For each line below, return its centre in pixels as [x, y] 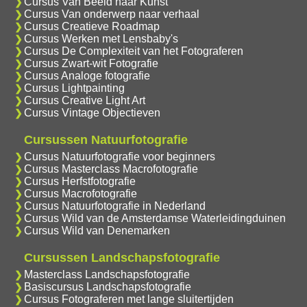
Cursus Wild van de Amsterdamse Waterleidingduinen [155, 219]
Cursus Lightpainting [74, 88]
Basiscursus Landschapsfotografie [107, 287]
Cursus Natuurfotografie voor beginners [119, 157]
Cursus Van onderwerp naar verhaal [111, 14]
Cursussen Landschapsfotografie [122, 258]
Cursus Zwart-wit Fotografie [91, 64]
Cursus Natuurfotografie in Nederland [114, 206]
